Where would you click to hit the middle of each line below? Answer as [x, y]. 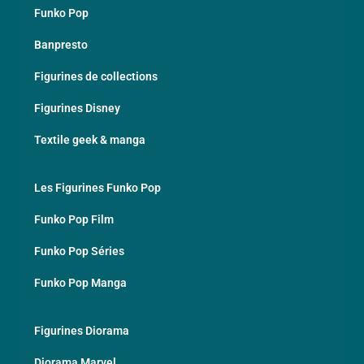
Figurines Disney [78, 108]
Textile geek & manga [90, 139]
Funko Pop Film [74, 219]
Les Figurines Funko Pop [98, 187]
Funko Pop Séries [80, 251]
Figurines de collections [96, 76]
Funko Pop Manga [81, 282]
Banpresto [61, 44]
